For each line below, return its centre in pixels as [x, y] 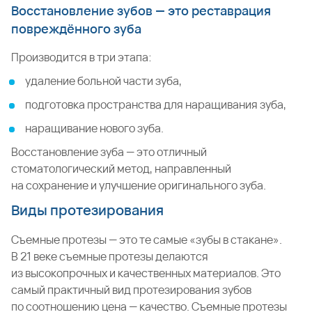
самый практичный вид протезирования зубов [131, 290]
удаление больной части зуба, [103, 81]
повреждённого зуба [76, 29]
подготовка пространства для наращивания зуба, [156, 104]
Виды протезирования [87, 210]
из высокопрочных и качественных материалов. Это [146, 273]
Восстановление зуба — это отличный [109, 152]
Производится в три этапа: [81, 57]
